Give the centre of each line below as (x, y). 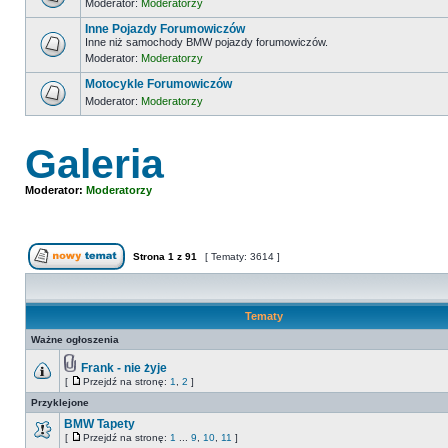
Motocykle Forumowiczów (158, 84)
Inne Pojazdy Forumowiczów (165, 29)
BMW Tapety (99, 424)
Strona (149, 256)
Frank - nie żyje (124, 368)
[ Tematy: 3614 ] (242, 256)
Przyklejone (60, 402)
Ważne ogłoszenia (75, 339)
